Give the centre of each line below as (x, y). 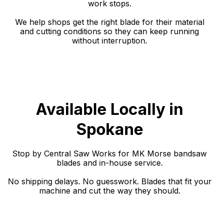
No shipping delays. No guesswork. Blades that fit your (109, 181)
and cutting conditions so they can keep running (109, 31)
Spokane (109, 129)
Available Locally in (109, 109)
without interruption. (109, 41)
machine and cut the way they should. (109, 191)
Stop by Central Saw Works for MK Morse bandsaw (109, 153)
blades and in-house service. (109, 163)
